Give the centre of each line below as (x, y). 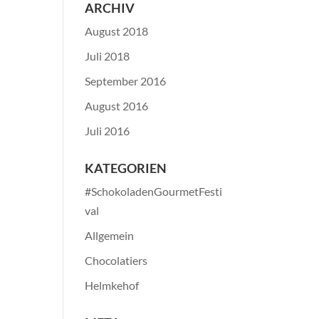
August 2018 (117, 31)
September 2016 (126, 81)
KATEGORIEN (126, 168)
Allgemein (110, 235)
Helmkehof (112, 285)
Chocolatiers (116, 260)
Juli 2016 (108, 131)
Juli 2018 (108, 56)
